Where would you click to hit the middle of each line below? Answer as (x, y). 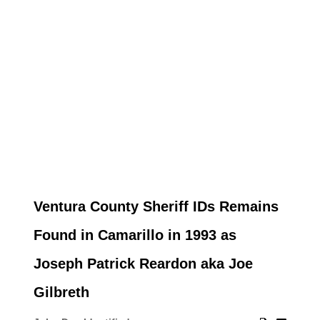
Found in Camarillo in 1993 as (135, 235)
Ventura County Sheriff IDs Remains (156, 206)
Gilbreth (61, 292)
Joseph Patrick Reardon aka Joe (143, 264)
